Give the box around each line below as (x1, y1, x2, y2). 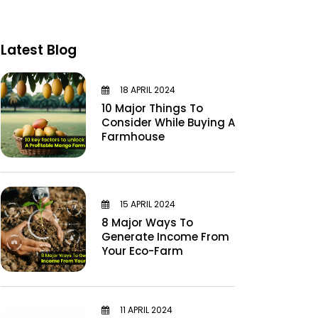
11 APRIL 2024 (118, 304, 172, 316)
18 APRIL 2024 (118, 83, 175, 96)
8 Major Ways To (102, 214, 193, 230)
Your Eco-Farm (102, 243, 183, 258)
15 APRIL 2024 (118, 197, 175, 210)
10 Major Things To (102, 100, 203, 116)
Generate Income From (102, 229, 229, 244)
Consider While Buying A (102, 114, 235, 130)
